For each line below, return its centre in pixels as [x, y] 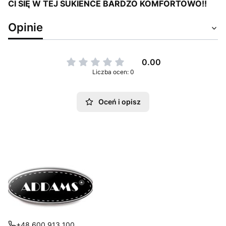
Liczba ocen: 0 [113, 72]
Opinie [25, 27]
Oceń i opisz [120, 102]
